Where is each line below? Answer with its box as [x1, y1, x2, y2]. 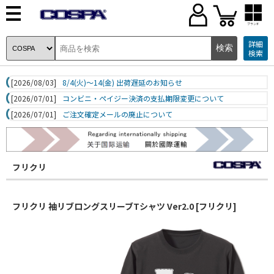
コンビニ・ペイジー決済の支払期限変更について [62, 93, 224, 103]
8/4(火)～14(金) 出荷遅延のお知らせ [62, 77, 182, 87]
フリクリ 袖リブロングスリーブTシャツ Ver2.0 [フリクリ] [12, 199, 237, 212]
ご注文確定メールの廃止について [62, 109, 172, 119]
